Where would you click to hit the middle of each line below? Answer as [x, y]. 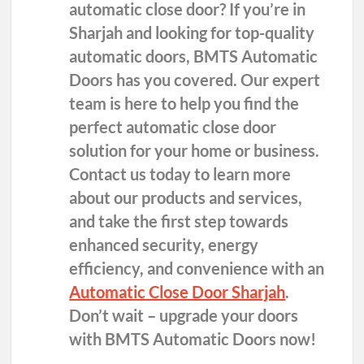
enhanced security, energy [164, 245]
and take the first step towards [179, 221]
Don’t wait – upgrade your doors [184, 316]
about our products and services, [186, 198]
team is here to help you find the [184, 104]
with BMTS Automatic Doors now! [193, 339]
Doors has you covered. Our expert [195, 80]
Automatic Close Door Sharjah [178, 292]
